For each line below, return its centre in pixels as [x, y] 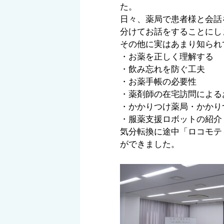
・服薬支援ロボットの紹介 [171, 119]
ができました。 [150, 144]
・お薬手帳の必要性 [158, 82]
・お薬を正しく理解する [167, 57]
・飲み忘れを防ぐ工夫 [162, 69]
